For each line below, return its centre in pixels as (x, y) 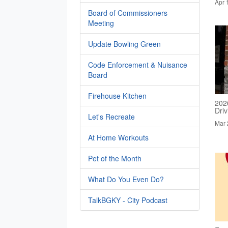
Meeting (101, 23)
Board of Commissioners (128, 13)
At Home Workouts (118, 138)
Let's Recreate (111, 117)
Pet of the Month (115, 159)
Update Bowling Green (124, 44)
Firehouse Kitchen (117, 96)
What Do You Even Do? (126, 179)
